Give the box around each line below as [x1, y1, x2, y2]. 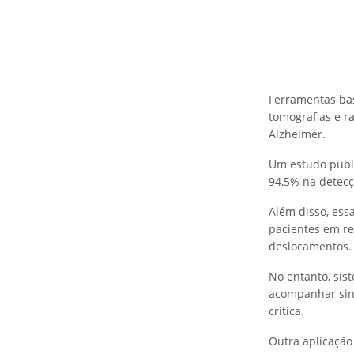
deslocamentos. [269, 239, 352, 254]
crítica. [269, 303, 304, 318]
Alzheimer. [269, 126, 326, 141]
